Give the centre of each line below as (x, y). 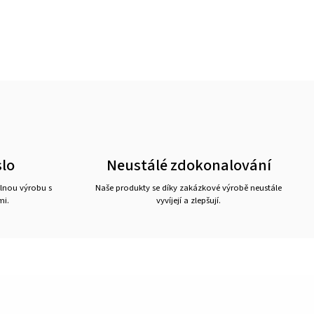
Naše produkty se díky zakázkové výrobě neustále (188, 188)
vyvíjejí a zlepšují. (188, 200)
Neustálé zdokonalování (189, 165)
